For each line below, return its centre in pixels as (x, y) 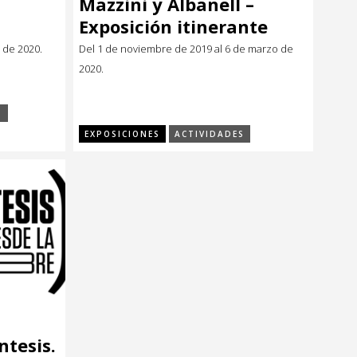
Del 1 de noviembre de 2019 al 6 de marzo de (186, 48)
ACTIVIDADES (210, 134)
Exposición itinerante (173, 26)
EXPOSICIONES (122, 134)
